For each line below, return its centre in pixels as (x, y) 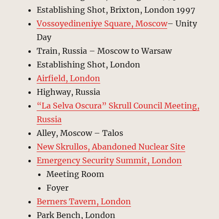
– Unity (182, 23)
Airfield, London (69, 78)
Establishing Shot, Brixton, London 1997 (116, 10)
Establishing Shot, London (89, 64)
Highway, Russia (69, 92)
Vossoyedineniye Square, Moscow (102, 23)
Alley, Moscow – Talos (80, 133)
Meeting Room (76, 174)
